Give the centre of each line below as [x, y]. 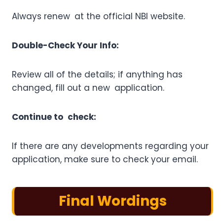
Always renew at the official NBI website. [98, 17]
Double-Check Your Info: [65, 46]
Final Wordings [113, 201]
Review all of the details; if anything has [97, 75]
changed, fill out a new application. [88, 88]
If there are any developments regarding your [110, 146]
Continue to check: [54, 117]
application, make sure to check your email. [105, 160]
